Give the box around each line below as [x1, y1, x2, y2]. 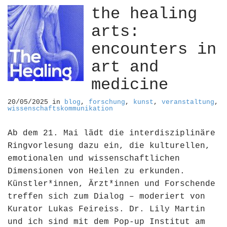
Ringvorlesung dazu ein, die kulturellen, [8, 141, 210, 150]
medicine [91, 75, 168, 94]
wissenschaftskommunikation [8, 105, 113, 112]
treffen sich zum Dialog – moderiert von [8, 192, 205, 201]
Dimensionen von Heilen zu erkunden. [8, 167, 185, 176]
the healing [91, 5, 197, 23]
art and [91, 58, 159, 77]
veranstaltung [162, 98, 214, 106]
